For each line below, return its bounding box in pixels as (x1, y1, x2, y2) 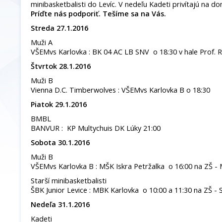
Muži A (31, 38, 53, 48)
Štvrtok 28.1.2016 (31, 61, 91, 71)
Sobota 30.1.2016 (31, 138, 90, 148)
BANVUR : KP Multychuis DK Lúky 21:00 (31, 123, 161, 133)
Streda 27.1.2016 (31, 23, 88, 33)
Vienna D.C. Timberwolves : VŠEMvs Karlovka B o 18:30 (31, 85, 210, 95)
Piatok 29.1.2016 (31, 100, 87, 110)
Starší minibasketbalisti (31, 176, 107, 186)
